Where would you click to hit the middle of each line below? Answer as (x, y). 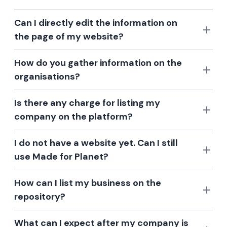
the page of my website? (69, 36)
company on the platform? (73, 117)
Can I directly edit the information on (96, 23)
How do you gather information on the (98, 63)
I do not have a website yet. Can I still (96, 143)
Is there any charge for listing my (87, 103)
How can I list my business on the (88, 183)
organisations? (47, 77)
